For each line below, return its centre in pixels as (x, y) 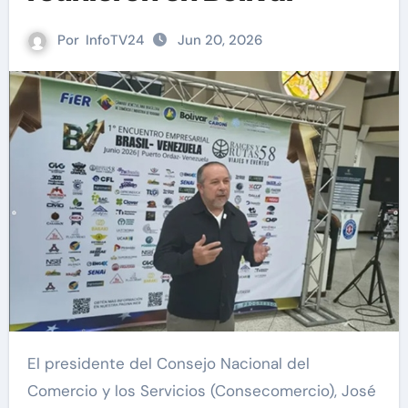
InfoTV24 (115, 40)
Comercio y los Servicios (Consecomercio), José (201, 390)
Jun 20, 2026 (220, 40)
